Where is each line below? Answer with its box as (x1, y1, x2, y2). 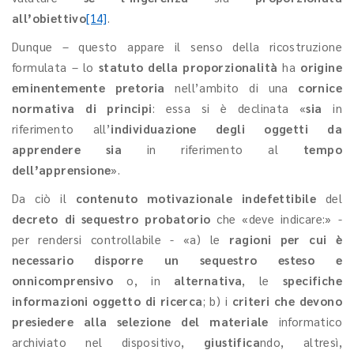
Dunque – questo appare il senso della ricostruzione (12, 39, 342, 54)
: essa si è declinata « (152, 100, 307, 115)
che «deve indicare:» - (210, 211, 343, 226)
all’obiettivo (12, 10, 87, 25)
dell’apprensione (12, 162, 111, 177)
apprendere (12, 141, 81, 156)
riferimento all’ (12, 121, 111, 136)
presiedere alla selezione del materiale (12, 314, 269, 329)
